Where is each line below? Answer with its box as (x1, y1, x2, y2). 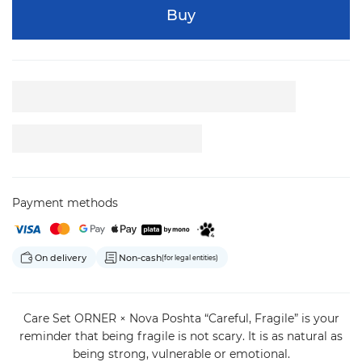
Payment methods (12, 196, 118, 211)
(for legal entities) (162, 253, 218, 262)
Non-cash (119, 251, 162, 263)
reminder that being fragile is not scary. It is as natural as (19, 329, 343, 344)
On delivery (35, 251, 86, 263)
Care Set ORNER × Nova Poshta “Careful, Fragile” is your (23, 311, 339, 326)
